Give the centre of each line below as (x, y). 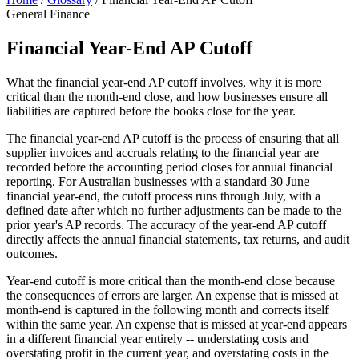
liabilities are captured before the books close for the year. (151, 111)
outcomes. (32, 253)
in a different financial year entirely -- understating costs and (157, 338)
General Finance (48, 14)
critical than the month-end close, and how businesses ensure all (167, 96)
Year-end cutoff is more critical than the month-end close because (171, 280)
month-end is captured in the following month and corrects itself (167, 309)
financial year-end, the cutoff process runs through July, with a (163, 196)
